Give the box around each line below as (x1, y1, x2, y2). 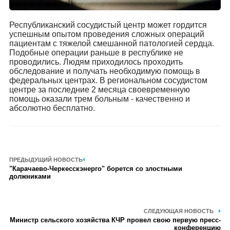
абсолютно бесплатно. (9, 104, 95, 112)
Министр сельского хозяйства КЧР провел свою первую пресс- (10, 216, 221, 224)
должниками (9, 172, 51, 180)
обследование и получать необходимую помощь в (9, 67, 200, 75)
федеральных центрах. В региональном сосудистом (9, 76, 207, 85)
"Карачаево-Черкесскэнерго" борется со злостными (9, 165, 182, 172)
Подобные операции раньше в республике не (9, 48, 183, 57)
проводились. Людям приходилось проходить (9, 57, 183, 66)
